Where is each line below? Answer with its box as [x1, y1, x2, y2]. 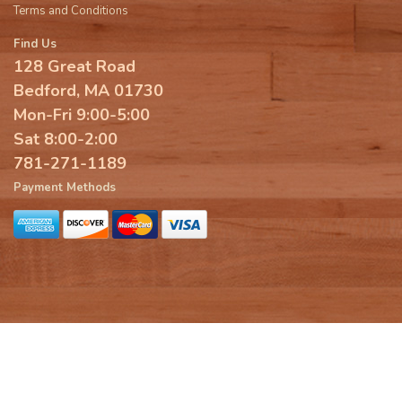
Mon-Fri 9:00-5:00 [13, 104, 150, 127]
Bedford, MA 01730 [13, 80, 163, 102]
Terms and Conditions [13, 2, 128, 19]
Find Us [13, 36, 57, 53]
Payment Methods [13, 179, 116, 197]
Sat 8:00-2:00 [13, 128, 118, 151]
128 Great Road [13, 56, 135, 78]
